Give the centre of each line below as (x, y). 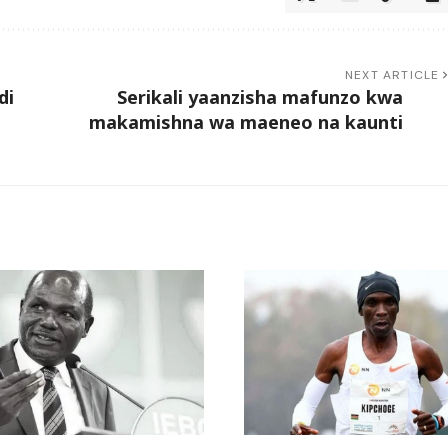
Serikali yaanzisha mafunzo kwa (259, 96)
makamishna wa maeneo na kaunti (245, 121)
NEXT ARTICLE (392, 74)
